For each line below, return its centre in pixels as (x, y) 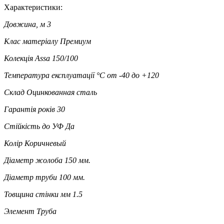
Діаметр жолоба (33, 160)
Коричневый (45, 143)
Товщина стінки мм (37, 194)
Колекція (18, 58)
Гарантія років (29, 109)
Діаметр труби (30, 177)
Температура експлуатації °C (54, 75)
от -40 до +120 (133, 75)
